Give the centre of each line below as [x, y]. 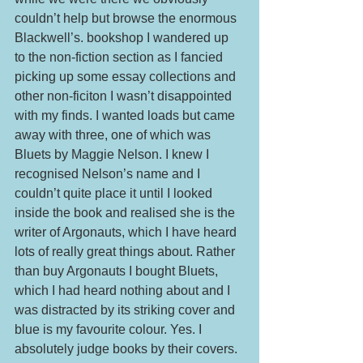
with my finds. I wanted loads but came [126, 115]
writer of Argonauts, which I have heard [127, 232]
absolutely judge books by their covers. [128, 348]
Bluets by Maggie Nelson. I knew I [113, 154]
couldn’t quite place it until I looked [115, 193]
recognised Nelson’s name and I [109, 173]
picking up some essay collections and [127, 76]
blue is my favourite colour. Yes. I [110, 329]
